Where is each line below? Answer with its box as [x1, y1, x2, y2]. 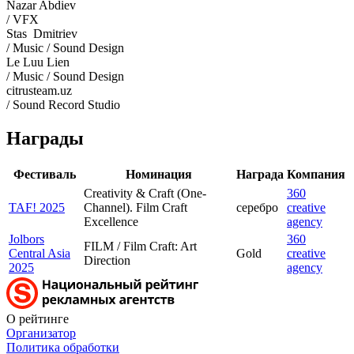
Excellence [84, 214, 141, 228]
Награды [6, 128, 84, 149]
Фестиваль [13, 167, 76, 181]
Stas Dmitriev [6, 27, 77, 41]
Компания [287, 167, 345, 181]
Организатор [6, 326, 76, 340]
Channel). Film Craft [84, 200, 187, 214]
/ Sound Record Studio [6, 98, 120, 112]
